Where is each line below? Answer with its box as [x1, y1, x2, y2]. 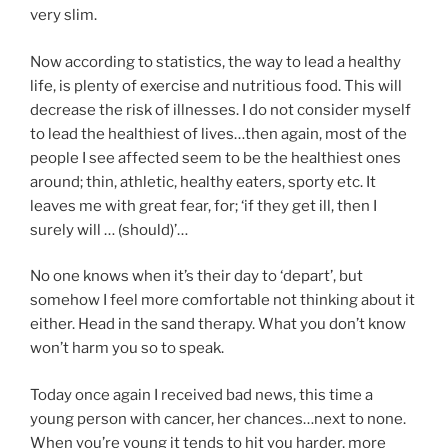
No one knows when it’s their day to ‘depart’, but [30, 267, 363, 286]
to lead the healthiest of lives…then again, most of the [30, 124, 407, 143]
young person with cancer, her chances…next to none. [30, 409, 406, 428]
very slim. [30, 6, 97, 25]
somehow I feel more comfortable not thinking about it [30, 291, 415, 310]
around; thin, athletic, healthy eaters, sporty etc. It [30, 172, 376, 191]
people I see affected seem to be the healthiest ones [30, 148, 401, 167]
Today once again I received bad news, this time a [30, 385, 373, 404]
